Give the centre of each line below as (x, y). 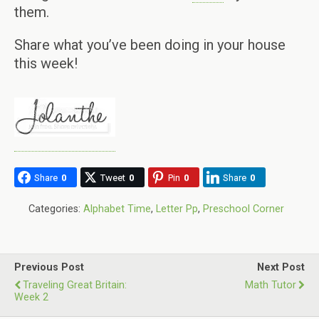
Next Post (281, 267)
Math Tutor (271, 285)
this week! (46, 63)
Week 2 (31, 297)
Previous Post (49, 267)
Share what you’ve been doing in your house (150, 45)
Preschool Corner (244, 209)
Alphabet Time (117, 209)
